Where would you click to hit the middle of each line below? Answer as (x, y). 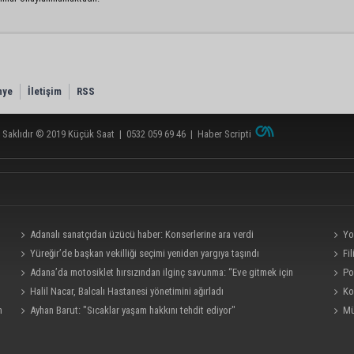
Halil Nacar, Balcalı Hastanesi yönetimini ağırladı (127, 292)
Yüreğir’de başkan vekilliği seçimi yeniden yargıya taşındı (145, 254)
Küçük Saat (91, 134)
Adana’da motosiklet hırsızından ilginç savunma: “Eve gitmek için (162, 273)
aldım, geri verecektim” (62, 292)
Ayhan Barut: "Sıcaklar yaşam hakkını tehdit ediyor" (133, 311)
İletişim (45, 92)
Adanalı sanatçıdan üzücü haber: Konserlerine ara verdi (142, 235)
